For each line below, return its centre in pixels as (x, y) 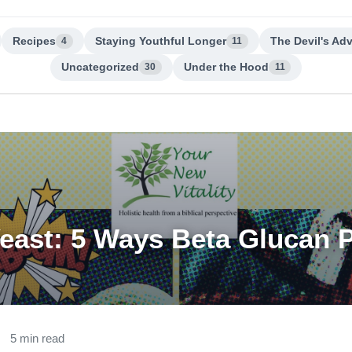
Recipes (35, 40)
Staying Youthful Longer (161, 40)
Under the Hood (227, 67)
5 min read (37, 338)
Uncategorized (101, 67)
